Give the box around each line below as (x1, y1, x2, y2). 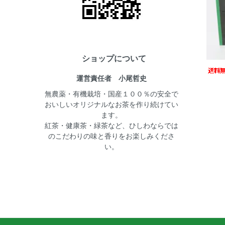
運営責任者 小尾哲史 (76, 72, 147, 83)
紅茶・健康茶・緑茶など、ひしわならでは (45, 120, 178, 130)
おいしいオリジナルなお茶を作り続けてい (45, 98, 178, 109)
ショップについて (82, 52, 146, 64)
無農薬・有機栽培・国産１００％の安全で (45, 88, 178, 98)
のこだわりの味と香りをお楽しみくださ (48, 130, 175, 141)
